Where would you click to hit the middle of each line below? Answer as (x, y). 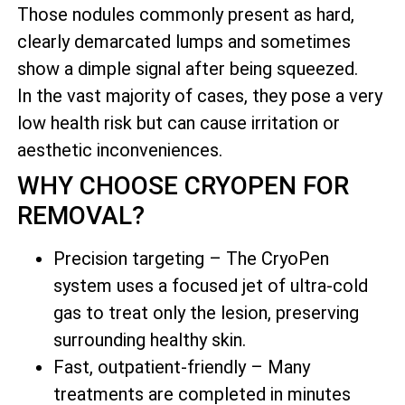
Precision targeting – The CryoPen (191, 259)
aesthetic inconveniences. (120, 151)
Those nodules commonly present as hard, (186, 15)
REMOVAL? (81, 216)
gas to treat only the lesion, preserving (206, 313)
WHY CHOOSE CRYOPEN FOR (183, 186)
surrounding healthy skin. (150, 340)
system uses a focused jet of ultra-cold (211, 286)
